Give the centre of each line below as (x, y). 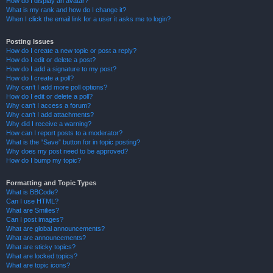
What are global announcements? (55, 229)
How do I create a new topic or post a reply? (71, 51)
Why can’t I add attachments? (50, 115)
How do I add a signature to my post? (61, 69)
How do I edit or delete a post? (51, 60)
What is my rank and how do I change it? (66, 10)
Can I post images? (35, 219)
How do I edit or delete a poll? (49, 96)
